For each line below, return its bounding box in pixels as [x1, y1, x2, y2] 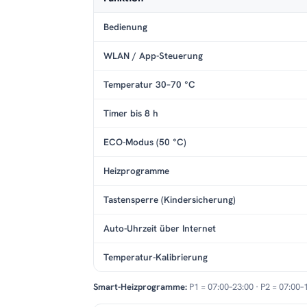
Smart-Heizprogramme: [93, 281, 187, 293]
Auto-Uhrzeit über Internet [103, 222, 216, 235]
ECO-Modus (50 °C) [103, 136, 186, 149]
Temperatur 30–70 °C [103, 78, 195, 91]
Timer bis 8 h [103, 107, 158, 120]
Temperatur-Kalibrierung [103, 251, 208, 264]
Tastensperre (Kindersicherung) [103, 193, 236, 206]
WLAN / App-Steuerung [103, 49, 203, 62]
